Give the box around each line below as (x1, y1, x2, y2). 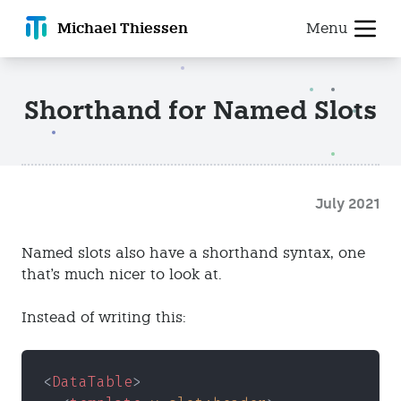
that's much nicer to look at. (21, 266, 222, 283)
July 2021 (315, 195, 380, 212)
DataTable (52, 372, 132, 391)
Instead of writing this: (21, 309, 186, 326)
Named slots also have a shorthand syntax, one (21, 244, 365, 261)
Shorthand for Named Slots (24, 95, 377, 126)
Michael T (57, 20, 130, 38)
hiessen (130, 20, 188, 38)
